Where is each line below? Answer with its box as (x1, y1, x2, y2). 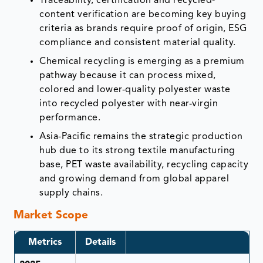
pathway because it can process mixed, (39, 70, 216, 80)
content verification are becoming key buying (39, 9, 247, 19)
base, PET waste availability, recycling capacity (39, 160, 249, 170)
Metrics (28, 237, 62, 247)
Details (85, 237, 116, 247)
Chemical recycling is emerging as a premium (39, 56, 245, 66)
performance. (39, 113, 101, 123)
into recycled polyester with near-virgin (39, 99, 218, 109)
